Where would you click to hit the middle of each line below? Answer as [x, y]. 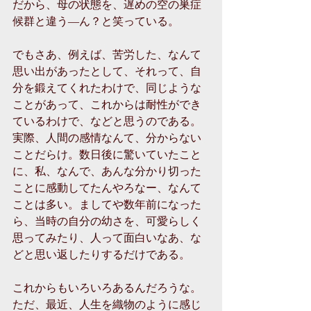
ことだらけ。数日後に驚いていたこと [107, 154]
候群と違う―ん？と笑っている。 [96, 20]
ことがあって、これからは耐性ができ [107, 104]
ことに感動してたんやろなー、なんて [107, 187]
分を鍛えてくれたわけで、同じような [107, 87]
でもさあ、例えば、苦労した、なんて [107, 54]
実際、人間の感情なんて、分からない [107, 137]
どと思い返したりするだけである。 [101, 254]
